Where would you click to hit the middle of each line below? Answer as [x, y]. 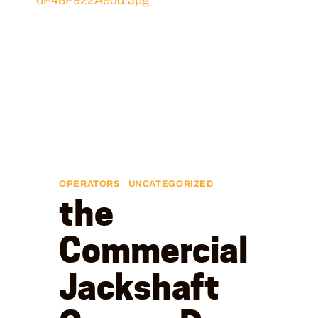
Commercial [153, 250]
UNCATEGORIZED [171, 184]
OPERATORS [90, 184]
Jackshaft [139, 287]
